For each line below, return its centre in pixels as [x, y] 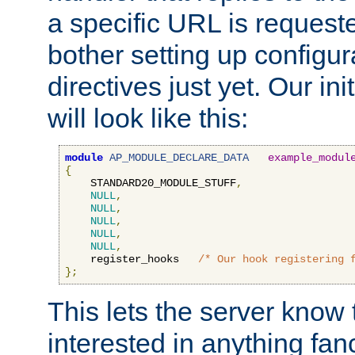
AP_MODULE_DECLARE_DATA [179, 158]
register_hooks [132, 260]
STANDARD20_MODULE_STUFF [151, 183]
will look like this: [148, 118]
